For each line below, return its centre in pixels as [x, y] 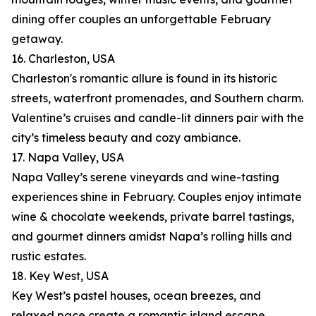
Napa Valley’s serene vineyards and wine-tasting [145, 177]
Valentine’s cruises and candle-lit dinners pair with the [158, 118]
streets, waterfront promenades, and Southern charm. [157, 98]
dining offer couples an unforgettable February [141, 19]
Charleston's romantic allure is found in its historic [144, 79]
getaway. [37, 39]
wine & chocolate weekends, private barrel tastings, [153, 217]
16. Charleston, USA [63, 59]
